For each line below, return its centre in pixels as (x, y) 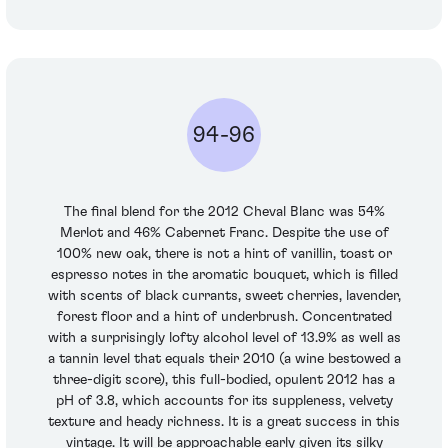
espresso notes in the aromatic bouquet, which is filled (224, 275)
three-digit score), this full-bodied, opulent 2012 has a (224, 380)
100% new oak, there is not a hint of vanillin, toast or (224, 254)
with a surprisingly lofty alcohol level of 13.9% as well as (224, 338)
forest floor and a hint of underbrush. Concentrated (224, 317)
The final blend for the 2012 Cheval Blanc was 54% (224, 212)
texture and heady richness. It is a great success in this (224, 422)
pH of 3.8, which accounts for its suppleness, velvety (224, 401)
